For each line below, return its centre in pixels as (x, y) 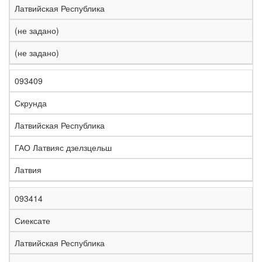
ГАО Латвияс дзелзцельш (63, 148)
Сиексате (32, 220)
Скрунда (31, 103)
